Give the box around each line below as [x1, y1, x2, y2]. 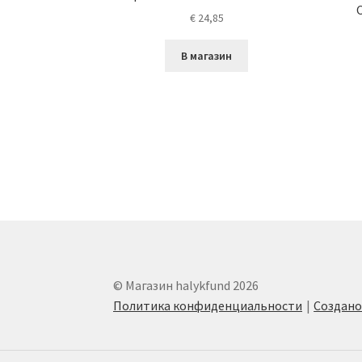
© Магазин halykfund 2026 [113, 276, 259, 293]
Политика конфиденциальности [113, 297, 303, 314]
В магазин [181, 48, 233, 63]
